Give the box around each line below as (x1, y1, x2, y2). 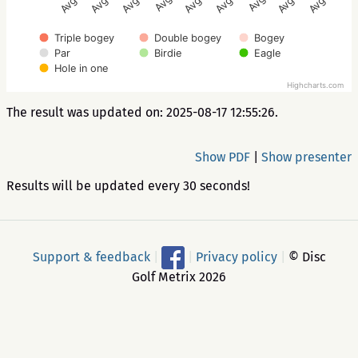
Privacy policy (195, 249, 277, 265)
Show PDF (195, 149, 250, 165)
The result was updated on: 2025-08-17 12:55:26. (6, 105, 278, 120)
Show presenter (261, 149, 352, 165)
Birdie (154, 47, 181, 59)
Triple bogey (54, 32, 114, 44)
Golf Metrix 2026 (132, 269, 226, 284)
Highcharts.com (287, 81, 344, 90)
